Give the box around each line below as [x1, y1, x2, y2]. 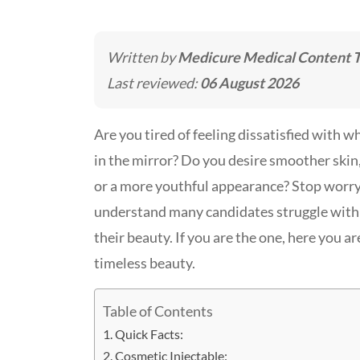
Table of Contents [103, 302, 213, 321]
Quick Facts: [115, 326, 184, 342]
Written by [107, 48, 178, 67]
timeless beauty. [94, 254, 195, 272]
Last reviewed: [107, 74, 200, 92]
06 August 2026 [200, 74, 299, 92]
